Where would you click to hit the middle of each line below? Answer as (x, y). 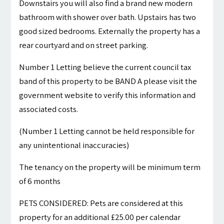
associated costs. (49, 109)
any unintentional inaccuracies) (74, 145)
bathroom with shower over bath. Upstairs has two (108, 17)
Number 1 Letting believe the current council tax (105, 67)
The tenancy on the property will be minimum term (110, 167)
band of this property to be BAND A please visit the (108, 81)
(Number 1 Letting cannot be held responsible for (107, 131)
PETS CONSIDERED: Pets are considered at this (101, 203)
